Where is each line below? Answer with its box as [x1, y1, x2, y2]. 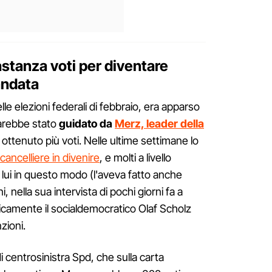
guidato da [59, 117, 115, 131]
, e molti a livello [100, 151, 171, 165]
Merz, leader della [115, 117, 204, 131]
